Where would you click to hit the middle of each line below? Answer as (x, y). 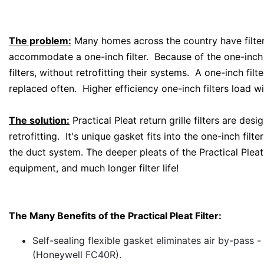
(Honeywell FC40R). (77, 254)
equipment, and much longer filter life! (94, 168)
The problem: (40, 40)
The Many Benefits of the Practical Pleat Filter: (115, 215)
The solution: (39, 120)
